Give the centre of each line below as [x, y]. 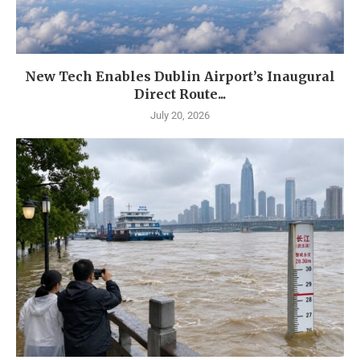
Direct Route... [180, 94]
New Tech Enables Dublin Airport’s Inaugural [180, 77]
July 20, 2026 [180, 116]
